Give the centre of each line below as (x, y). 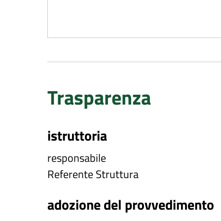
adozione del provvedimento (131, 204)
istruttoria (77, 135)
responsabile (77, 158)
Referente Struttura (93, 174)
